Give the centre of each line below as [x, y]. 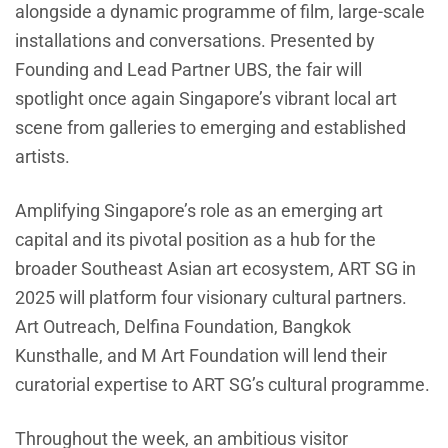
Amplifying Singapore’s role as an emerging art [199, 210]
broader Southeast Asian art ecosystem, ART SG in [215, 268]
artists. [42, 156]
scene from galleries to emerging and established [210, 127]
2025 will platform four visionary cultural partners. [211, 297]
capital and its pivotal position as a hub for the [195, 239]
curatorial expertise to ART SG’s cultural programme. [222, 384]
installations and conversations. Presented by [195, 40]
